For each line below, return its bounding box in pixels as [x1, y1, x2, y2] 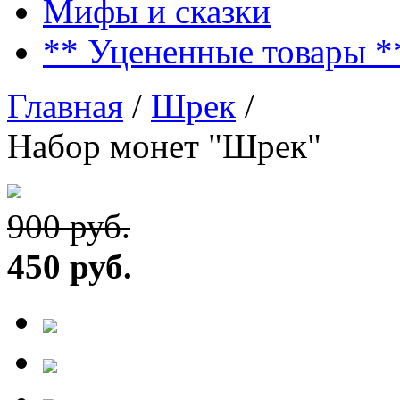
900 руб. [7, 207, 130, 246]
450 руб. [7, 247, 132, 286]
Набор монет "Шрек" [7, 127, 321, 165]
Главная [7, 87, 123, 125]
